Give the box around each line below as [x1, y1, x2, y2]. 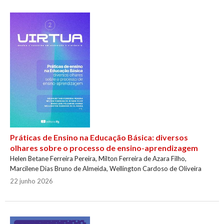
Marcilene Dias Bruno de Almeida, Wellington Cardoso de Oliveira [9, 164, 201, 173]
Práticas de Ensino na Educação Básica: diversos [9, 132, 188, 142]
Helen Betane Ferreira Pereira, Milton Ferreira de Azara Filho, [9, 154, 186, 163]
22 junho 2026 [9, 177, 53, 185]
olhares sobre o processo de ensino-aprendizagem [9, 143, 198, 153]
